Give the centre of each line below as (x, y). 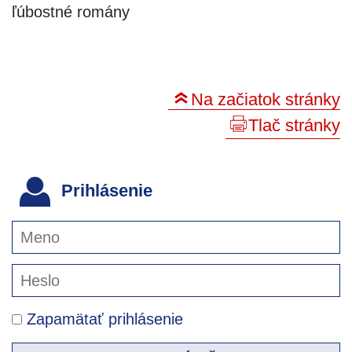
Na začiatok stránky (266, 99)
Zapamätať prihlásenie (103, 319)
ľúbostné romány (71, 11)
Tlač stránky (294, 125)
